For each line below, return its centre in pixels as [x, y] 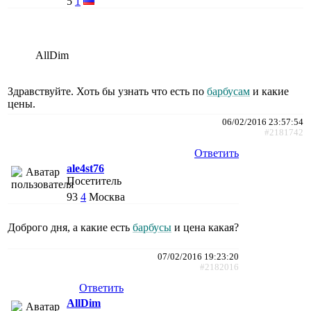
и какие [269, 92]
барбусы [152, 228]
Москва [107, 197]
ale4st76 [85, 169]
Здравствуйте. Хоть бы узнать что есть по [107, 92]
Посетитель [94, 181]
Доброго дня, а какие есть [70, 228]
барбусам [228, 92]
